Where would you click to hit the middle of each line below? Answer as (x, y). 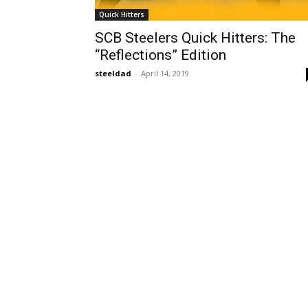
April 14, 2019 (165, 74)
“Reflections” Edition (161, 55)
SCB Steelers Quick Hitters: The (195, 38)
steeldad (113, 74)
